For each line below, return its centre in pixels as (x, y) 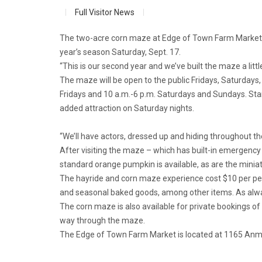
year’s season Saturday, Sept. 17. (120, 52)
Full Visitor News (105, 12)
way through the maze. (102, 220)
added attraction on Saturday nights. (127, 108)
